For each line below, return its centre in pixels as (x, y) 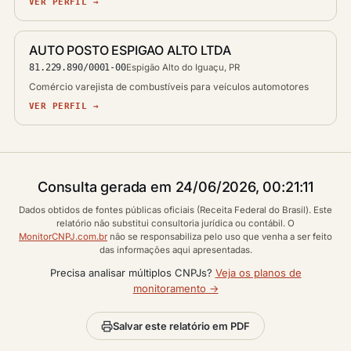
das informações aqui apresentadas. (175, 250)
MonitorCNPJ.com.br (63, 237)
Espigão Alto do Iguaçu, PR (183, 67)
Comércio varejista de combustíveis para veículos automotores (169, 87)
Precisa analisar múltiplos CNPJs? (132, 273)
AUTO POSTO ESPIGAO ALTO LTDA (130, 50)
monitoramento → (175, 288)
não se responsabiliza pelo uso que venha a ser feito (220, 237)
